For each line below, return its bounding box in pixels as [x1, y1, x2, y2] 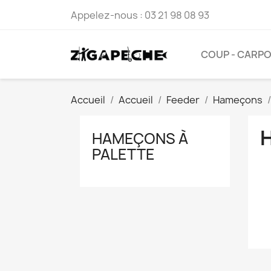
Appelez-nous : [71, 8, 145, 22]
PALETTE [92, 144, 155, 165]
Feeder [166, 93, 200, 106]
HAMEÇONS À [92, 128, 188, 149]
